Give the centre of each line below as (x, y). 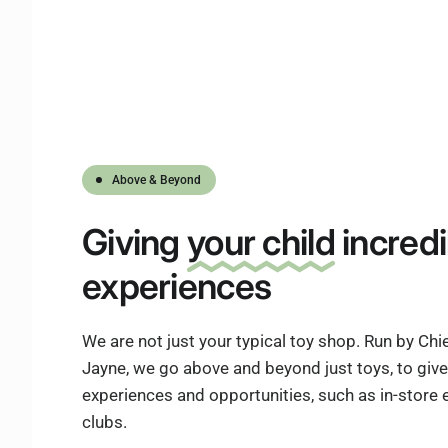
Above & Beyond (156, 179)
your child (261, 242)
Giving (135, 242)
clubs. (104, 422)
